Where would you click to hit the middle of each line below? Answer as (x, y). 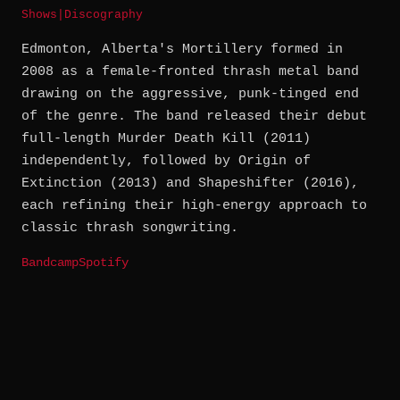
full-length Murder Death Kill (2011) (166, 139)
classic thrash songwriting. (130, 229)
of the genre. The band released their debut (194, 117)
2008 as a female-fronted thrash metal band (190, 72)
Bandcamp (50, 263)
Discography (104, 15)
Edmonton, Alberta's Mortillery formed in (182, 50)
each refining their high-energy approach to (194, 206)
